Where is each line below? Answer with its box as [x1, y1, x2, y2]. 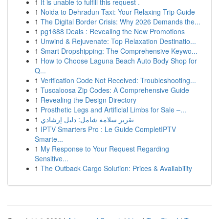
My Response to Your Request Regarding [41, 144, 169, 153]
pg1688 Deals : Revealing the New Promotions [41, 26, 185, 36]
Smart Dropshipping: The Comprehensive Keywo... [41, 46, 197, 56]
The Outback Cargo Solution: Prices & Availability [41, 163, 192, 173]
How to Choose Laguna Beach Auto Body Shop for [41, 56, 197, 66]
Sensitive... [35, 153, 68, 163]
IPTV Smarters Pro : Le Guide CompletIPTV [41, 124, 176, 134]
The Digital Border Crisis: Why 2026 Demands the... [41, 17, 200, 26]
